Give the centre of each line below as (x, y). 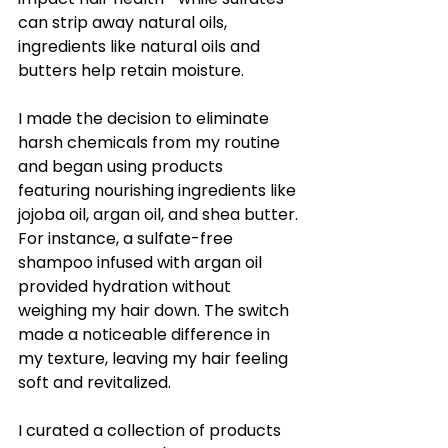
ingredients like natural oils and (141, 47)
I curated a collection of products (151, 431)
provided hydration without (126, 287)
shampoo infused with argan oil (142, 263)
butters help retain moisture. (131, 71)
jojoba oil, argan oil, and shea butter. (160, 215)
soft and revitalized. (94, 383)
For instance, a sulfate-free (127, 239)
